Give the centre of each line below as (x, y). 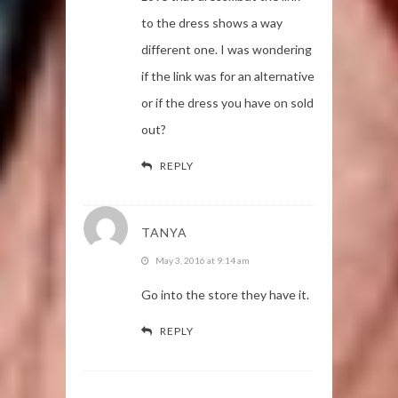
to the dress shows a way (212, 22)
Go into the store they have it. (225, 294)
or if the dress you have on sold (227, 102)
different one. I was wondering (227, 49)
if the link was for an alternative (228, 76)
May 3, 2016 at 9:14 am (203, 260)
